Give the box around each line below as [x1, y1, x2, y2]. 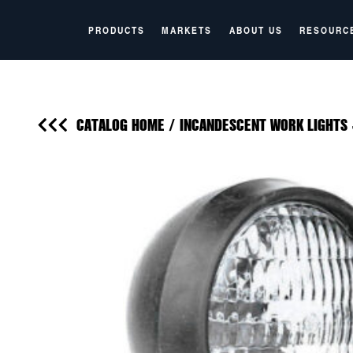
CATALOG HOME [76, 113, 165, 136]
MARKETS [162, 23, 213, 37]
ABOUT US [229, 23, 283, 37]
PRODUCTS [87, 23, 145, 37]
